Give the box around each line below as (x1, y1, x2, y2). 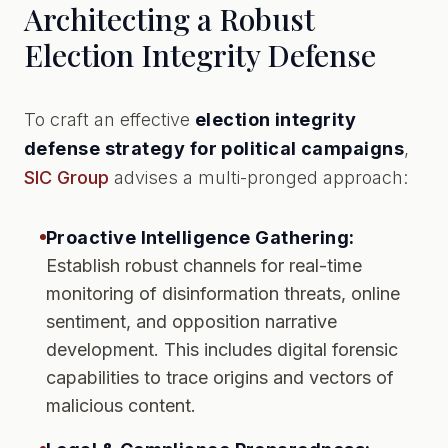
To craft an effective (24, 109, 195, 130)
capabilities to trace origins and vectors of (46, 367, 394, 388)
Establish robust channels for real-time (46, 255, 362, 276)
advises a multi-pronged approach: (109, 167, 408, 188)
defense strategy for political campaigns (24, 138, 405, 159)
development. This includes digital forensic (46, 339, 398, 360)
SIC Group (24, 167, 109, 188)
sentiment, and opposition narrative (46, 311, 337, 332)
